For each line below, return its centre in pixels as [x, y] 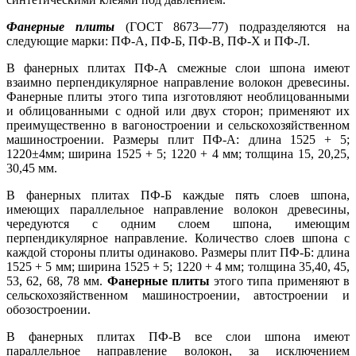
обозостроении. [48, 310]
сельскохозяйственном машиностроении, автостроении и [178, 295]
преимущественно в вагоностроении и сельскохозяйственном [178, 125]
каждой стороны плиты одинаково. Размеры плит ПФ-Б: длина [178, 252]
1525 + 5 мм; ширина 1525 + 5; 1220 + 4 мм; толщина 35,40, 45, [178, 267]
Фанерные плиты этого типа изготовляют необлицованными [178, 97]
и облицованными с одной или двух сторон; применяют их [178, 111]
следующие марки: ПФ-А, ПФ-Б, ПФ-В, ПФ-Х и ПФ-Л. [158, 41]
